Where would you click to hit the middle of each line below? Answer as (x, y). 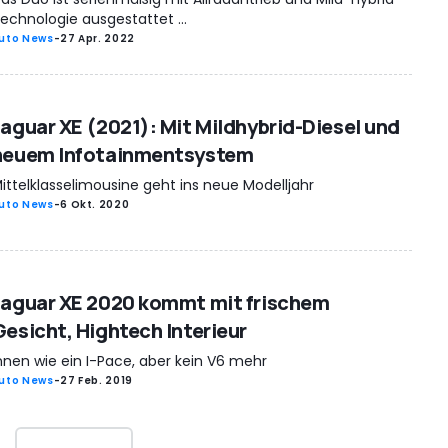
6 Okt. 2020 (95, 204)
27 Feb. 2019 (96, 380)
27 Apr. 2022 (97, 38)
